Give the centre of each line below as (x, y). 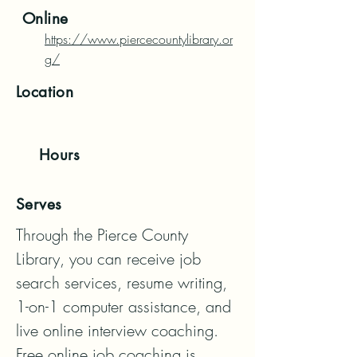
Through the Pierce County (102, 235)
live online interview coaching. (117, 330)
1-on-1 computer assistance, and (124, 306)
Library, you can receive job (108, 259)
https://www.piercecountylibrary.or (139, 39)
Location (45, 92)
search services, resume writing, (122, 282)
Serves (39, 204)
